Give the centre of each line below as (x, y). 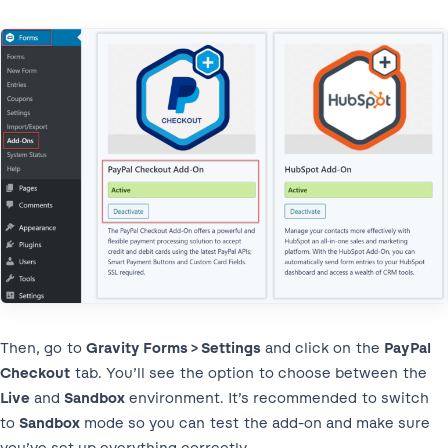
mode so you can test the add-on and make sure (255, 423)
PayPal (407, 348)
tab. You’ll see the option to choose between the (248, 373)
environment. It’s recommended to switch (277, 398)
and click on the (322, 348)
